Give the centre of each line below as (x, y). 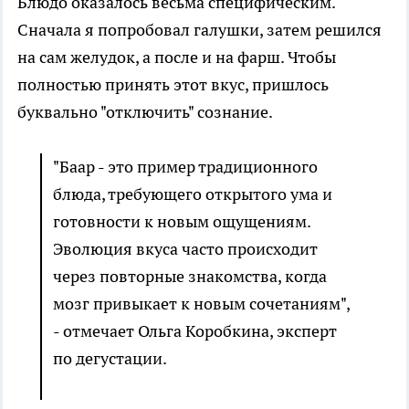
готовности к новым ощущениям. (182, 222)
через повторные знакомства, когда (190, 277)
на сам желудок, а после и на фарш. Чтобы (177, 58)
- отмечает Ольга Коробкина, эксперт (195, 331)
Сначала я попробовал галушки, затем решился (199, 30)
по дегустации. (110, 359)
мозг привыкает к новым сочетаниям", (201, 304)
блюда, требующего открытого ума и (193, 194)
